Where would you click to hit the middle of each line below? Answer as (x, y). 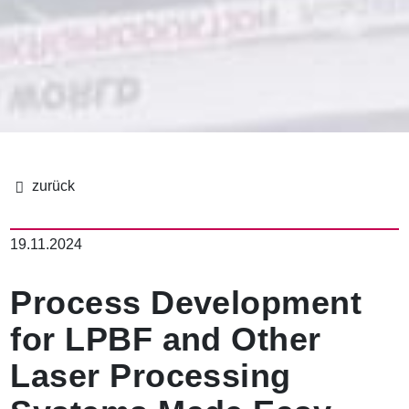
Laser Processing (151, 376)
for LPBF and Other (166, 340)
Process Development (186, 303)
